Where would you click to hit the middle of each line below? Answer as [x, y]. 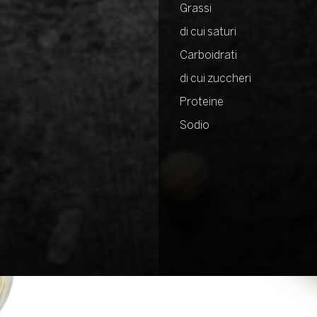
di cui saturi [208, 32]
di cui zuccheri [215, 79]
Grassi [196, 9]
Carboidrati [208, 56]
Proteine [202, 102]
